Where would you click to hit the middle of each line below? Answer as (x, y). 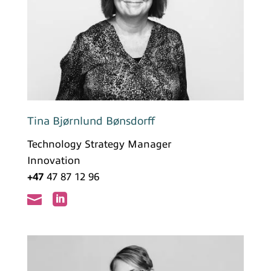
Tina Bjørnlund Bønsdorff (91, 121)
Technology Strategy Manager (99, 144)
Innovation (54, 160)
